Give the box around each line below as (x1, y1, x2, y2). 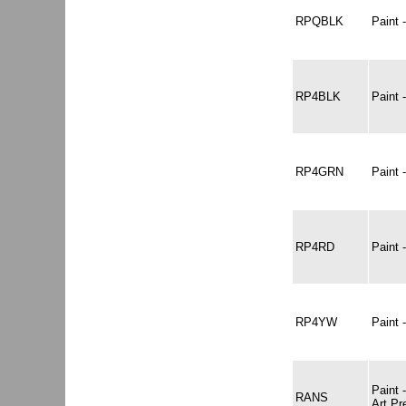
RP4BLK (295, 90, 341, 103)
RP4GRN (295, 165, 343, 179)
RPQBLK (295, 14, 343, 28)
